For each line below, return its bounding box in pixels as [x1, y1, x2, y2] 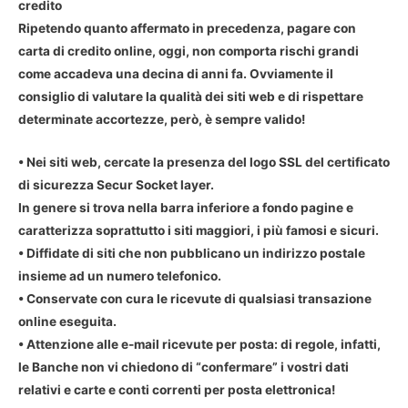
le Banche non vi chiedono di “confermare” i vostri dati [18, 359, 349, 374]
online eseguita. [18, 313, 117, 329]
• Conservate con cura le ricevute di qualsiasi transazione [18, 291, 372, 306]
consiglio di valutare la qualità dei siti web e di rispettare [18, 88, 363, 104]
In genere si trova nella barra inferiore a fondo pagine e [18, 199, 353, 215]
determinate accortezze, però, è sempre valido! [18, 111, 305, 127]
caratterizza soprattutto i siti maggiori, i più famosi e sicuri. [18, 222, 379, 238]
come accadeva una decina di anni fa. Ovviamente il [18, 66, 333, 81]
